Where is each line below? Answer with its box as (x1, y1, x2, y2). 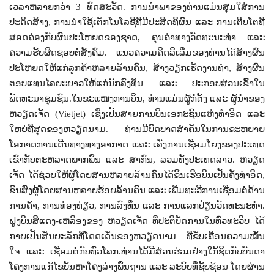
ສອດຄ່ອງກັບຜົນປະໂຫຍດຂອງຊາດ (9, 32, 138, 42)
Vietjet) (58, 109, 91, 119)
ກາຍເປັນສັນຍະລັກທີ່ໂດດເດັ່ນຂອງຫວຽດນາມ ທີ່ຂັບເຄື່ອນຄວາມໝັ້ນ (9, 231, 265, 241)
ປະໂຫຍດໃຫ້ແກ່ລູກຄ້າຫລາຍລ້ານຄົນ (9, 63, 146, 73)
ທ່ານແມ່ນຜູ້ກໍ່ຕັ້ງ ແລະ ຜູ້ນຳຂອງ (147, 94, 265, 103)
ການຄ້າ (9, 201, 37, 210)
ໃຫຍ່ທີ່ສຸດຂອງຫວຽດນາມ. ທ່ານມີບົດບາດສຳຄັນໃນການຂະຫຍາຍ (9, 124, 265, 134)
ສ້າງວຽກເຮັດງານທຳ (153, 63, 229, 73)
